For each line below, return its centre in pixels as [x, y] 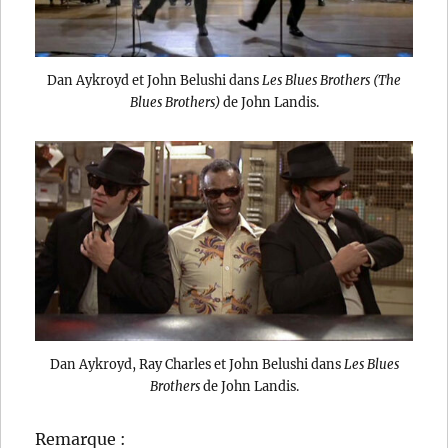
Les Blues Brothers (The [331, 80]
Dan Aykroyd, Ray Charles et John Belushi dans [196, 363]
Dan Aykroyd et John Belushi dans [154, 80]
